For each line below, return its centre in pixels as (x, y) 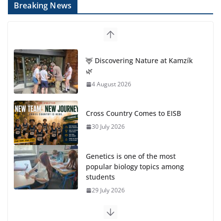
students (100, 177)
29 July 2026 (108, 190)
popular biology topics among (135, 166)
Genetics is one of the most (131, 156)
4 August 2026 (111, 84)
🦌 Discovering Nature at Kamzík (139, 60)
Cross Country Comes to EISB (133, 113)
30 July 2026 (108, 127)
